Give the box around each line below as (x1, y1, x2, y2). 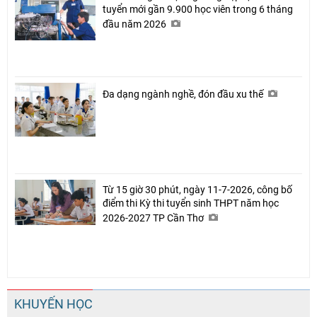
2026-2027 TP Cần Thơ (103, 212, 206, 224)
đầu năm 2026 (103, 18, 168, 30)
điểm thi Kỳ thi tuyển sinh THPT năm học (103, 197, 279, 209)
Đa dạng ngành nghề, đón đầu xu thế (103, 88, 265, 100)
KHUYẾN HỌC (14, 296, 93, 311)
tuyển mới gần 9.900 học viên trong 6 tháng (103, 3, 293, 15)
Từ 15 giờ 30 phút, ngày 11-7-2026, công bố (103, 183, 292, 195)
